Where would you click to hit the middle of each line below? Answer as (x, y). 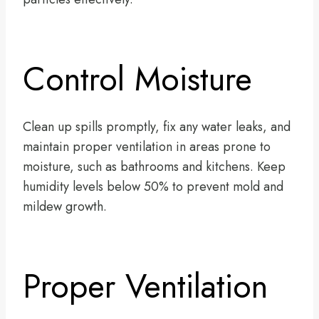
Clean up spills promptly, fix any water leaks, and (157, 126)
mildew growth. (65, 206)
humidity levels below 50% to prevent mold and (153, 186)
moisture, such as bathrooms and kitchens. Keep (154, 166)
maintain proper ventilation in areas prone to (147, 146)
